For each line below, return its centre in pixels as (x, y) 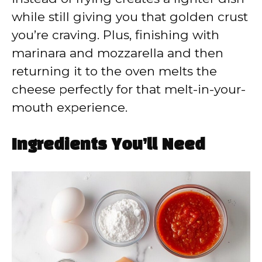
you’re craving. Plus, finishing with (116, 35)
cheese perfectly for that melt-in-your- (129, 89)
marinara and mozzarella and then (118, 53)
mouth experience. (70, 108)
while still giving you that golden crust (130, 17)
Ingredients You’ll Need (108, 145)
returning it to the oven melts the (114, 71)
